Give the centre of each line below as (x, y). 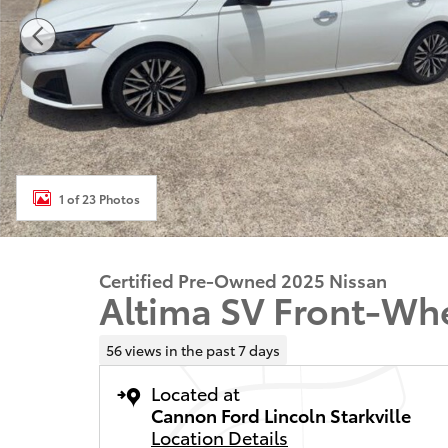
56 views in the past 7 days (192, 349)
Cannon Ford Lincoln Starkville (281, 414)
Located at (195, 392)
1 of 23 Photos (99, 198)
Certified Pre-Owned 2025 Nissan (243, 279)
